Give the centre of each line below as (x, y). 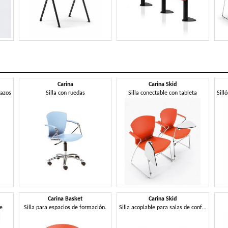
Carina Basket (65, 199)
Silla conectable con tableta (163, 93)
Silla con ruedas (65, 93)
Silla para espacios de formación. (65, 208)
